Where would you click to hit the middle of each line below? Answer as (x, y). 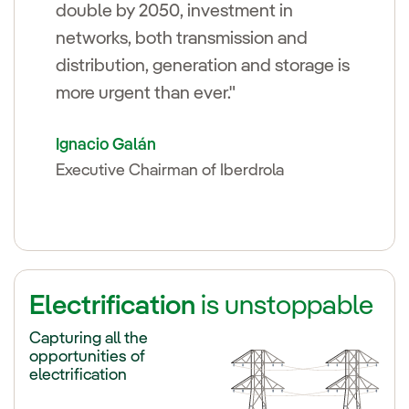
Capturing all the (89, 339)
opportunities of (87, 357)
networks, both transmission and (182, 39)
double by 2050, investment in (174, 12)
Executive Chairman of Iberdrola (170, 171)
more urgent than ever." (146, 94)
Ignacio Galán (106, 145)
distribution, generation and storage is (203, 67)
